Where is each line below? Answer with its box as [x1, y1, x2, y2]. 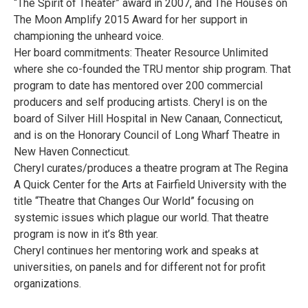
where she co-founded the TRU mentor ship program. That [14, 62, 291, 76]
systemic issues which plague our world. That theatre [14, 210, 269, 224]
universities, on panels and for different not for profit [14, 260, 265, 274]
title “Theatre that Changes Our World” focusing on [14, 194, 254, 208]
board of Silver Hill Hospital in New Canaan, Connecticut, [14, 111, 283, 125]
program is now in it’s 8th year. [14, 227, 158, 241]
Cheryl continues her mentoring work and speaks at [14, 243, 258, 257]
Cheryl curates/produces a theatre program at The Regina [14, 161, 288, 175]
